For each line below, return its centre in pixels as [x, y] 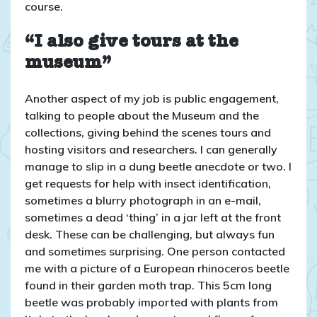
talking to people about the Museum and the [142, 115]
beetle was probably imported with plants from [151, 302]
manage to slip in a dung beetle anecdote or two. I [158, 166]
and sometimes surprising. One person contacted [155, 251]
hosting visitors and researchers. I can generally [151, 149]
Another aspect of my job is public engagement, [152, 98]
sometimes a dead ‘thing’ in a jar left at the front [153, 217]
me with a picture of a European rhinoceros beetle [157, 268]
